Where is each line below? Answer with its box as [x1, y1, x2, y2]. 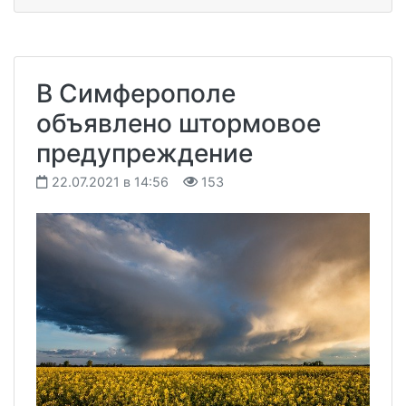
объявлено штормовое [36, 108, 321, 140]
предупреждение [36, 138, 253, 169]
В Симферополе [36, 78, 236, 110]
